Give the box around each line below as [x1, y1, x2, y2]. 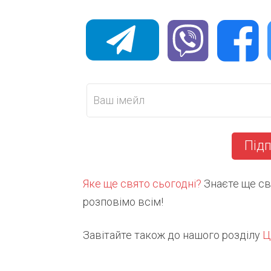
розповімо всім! [83, 195, 163, 209]
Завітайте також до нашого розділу [83, 229, 263, 242]
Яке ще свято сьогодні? [83, 177, 201, 191]
